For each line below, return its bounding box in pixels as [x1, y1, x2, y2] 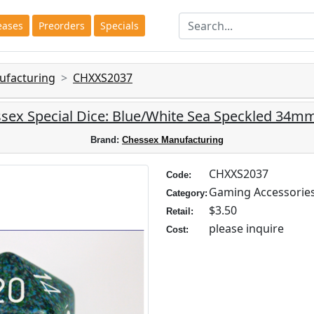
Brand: [90, 135, 122, 145]
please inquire [209, 221, 284, 236]
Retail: [166, 206, 193, 217]
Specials [100, 19, 139, 32]
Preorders [38, 19, 85, 32]
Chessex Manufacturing [122, 135, 224, 145]
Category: [166, 188, 207, 198]
